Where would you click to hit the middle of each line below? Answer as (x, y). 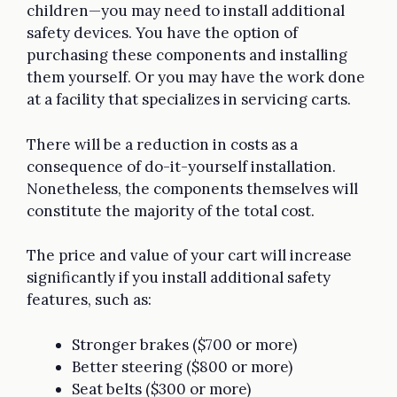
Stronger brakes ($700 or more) (184, 344)
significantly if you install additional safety (179, 278)
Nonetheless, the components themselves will (192, 188)
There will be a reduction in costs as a (162, 144)
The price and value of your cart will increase (189, 256)
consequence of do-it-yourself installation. (181, 166)
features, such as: (89, 300)
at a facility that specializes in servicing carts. (189, 100)
